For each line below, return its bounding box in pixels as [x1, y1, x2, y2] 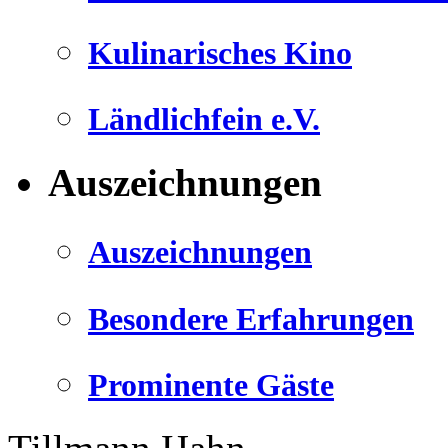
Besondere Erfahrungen [88, 300, 414, 337]
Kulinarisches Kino [88, 34, 352, 71]
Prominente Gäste [88, 366, 334, 403]
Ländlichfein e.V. [88, 101, 320, 138]
